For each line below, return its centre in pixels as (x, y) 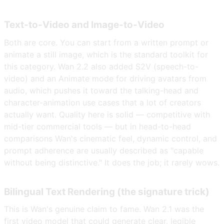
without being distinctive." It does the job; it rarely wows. (112, 162)
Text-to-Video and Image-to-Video (84, 25)
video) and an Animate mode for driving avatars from (105, 78)
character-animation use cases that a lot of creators (102, 102)
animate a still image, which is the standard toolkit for (106, 54)
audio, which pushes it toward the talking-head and (101, 90)
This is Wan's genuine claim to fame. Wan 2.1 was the (104, 209)
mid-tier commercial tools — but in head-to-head (97, 126)
